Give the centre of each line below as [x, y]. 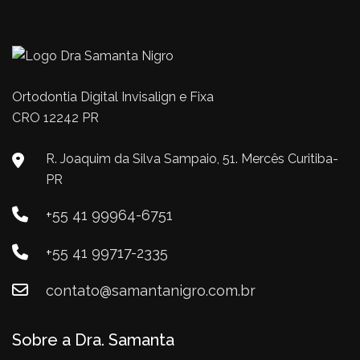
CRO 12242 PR [55, 118]
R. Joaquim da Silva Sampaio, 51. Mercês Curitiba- [192, 159]
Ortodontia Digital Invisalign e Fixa [113, 97]
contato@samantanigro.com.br [151, 291]
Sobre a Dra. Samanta [93, 340]
